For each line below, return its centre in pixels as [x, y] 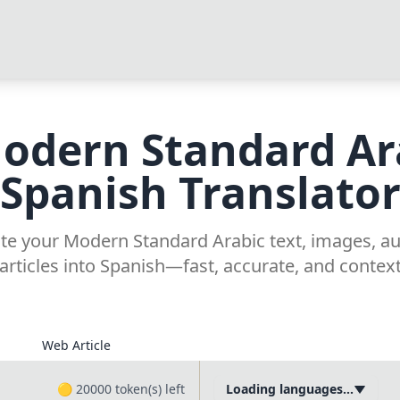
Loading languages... [290, 389]
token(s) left [148, 389]
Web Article [77, 345]
